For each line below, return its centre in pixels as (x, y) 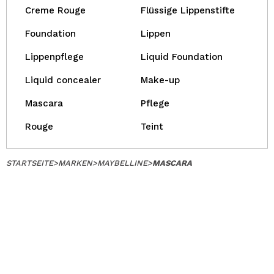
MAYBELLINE (122, 163)
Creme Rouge (55, 10)
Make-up (160, 80)
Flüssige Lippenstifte (188, 10)
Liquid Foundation (182, 57)
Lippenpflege (54, 57)
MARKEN (75, 163)
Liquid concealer (63, 80)
